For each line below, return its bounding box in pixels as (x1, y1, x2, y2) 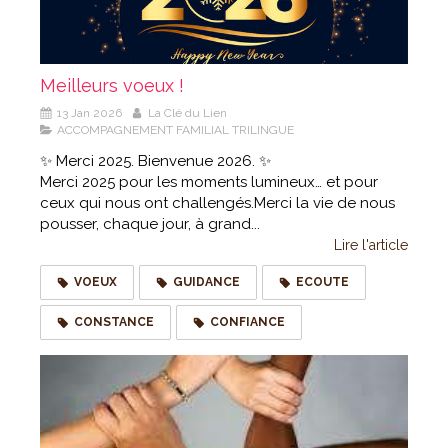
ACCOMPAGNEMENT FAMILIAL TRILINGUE (57, 123, 294, 138)
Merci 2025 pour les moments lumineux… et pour (40, 173, 378, 192)
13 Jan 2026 (57, 106, 122, 121)
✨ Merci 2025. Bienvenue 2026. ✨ (40, 152, 271, 171)
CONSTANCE (74, 315, 154, 330)
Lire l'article (334, 237, 408, 254)
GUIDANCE (173, 275, 240, 290)
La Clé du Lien (148, 106, 227, 121)
